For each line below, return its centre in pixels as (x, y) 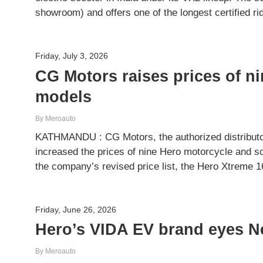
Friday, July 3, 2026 (72, 55)
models (64, 96)
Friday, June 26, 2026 (76, 209)
